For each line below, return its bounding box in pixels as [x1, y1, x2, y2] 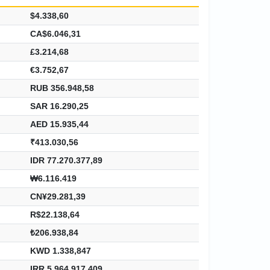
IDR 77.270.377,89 [30, 155, 102, 165]
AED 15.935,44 [30, 119, 89, 129]
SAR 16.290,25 [30, 101, 89, 111]
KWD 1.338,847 [30, 245, 91, 256]
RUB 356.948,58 [30, 83, 94, 93]
